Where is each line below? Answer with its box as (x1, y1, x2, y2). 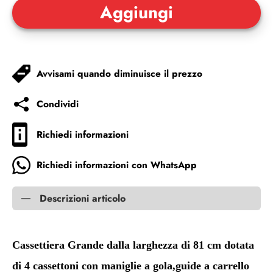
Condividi (37, 97, 79, 111)
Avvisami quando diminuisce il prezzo (37, 66, 202, 80)
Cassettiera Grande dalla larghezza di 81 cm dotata (12, 239, 254, 251)
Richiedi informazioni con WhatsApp (37, 158, 197, 172)
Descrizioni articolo (40, 191, 126, 205)
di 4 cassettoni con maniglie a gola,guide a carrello (12, 260, 249, 272)
